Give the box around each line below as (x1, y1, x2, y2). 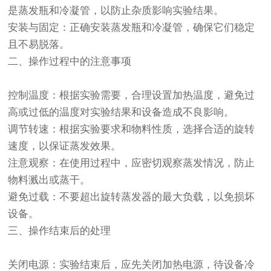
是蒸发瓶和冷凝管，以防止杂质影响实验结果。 (8, 5, 224, 17)
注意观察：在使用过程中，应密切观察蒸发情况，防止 (8, 157, 255, 169)
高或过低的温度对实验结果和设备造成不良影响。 (8, 106, 235, 119)
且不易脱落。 (8, 39, 70, 51)
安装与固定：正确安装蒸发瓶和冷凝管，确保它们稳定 (8, 22, 255, 34)
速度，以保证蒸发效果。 (8, 140, 122, 152)
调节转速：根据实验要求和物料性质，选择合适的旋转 (8, 123, 255, 135)
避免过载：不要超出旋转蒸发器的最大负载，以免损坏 (8, 191, 255, 203)
